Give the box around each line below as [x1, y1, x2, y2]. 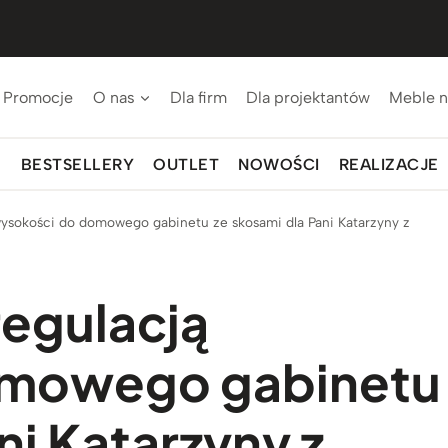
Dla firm [169, 87, 227, 107]
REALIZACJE [339, 154, 439, 174]
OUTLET [153, 154, 220, 174]
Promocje [3, 87, 74, 107]
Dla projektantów [246, 87, 371, 107]
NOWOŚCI [238, 154, 320, 174]
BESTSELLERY [20, 154, 135, 174]
